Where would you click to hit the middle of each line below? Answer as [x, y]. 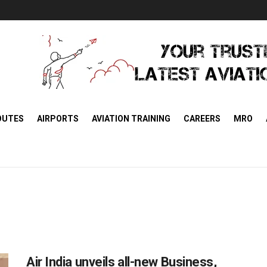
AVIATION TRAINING [131, 119]
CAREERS [202, 119]
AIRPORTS [58, 119]
